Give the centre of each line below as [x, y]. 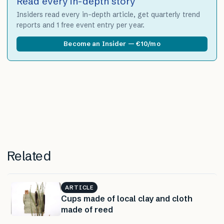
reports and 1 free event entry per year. [80, 25]
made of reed [87, 209]
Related [29, 156]
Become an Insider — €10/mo [112, 44]
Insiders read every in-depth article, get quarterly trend [108, 14]
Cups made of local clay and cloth [127, 198]
